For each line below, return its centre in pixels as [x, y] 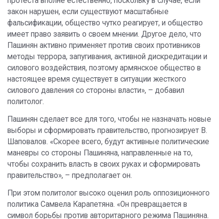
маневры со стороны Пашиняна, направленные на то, [100, 153]
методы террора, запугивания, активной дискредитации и [107, 57]
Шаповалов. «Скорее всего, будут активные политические [108, 142]
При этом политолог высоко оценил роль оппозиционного [109, 193]
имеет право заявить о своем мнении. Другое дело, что [104, 34]
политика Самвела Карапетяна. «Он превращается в [97, 205]
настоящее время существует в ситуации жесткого [97, 79]
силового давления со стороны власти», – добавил [96, 91]
